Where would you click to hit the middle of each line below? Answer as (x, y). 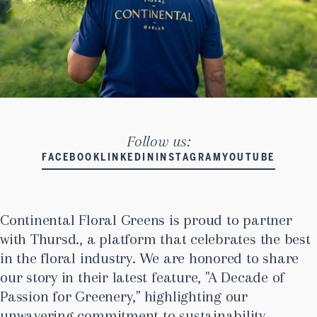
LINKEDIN (128, 158)
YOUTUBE (249, 158)
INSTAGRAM (189, 158)
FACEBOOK (71, 158)
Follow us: (158, 142)
